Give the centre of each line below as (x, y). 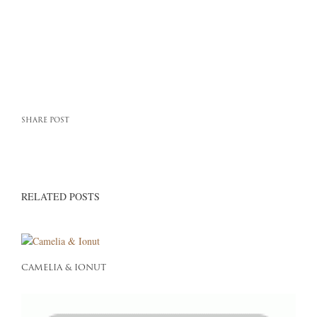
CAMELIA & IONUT (64, 269)
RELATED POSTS (60, 196)
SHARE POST (45, 120)
